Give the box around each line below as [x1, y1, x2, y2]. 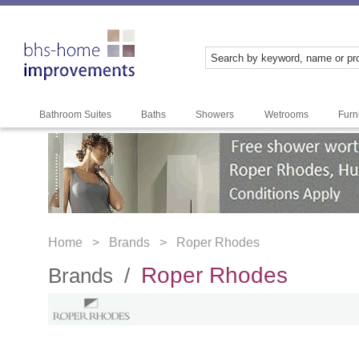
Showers [196, 109, 235, 120]
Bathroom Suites [38, 109, 111, 120]
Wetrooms [264, 109, 309, 120]
